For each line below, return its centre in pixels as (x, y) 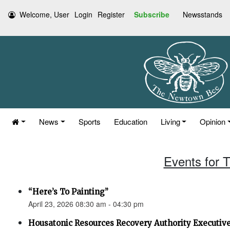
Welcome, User (44, 14)
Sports (89, 121)
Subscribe (152, 14)
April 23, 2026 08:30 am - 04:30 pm (86, 204)
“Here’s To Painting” (68, 192)
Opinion (213, 121)
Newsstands (203, 14)
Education (130, 121)
